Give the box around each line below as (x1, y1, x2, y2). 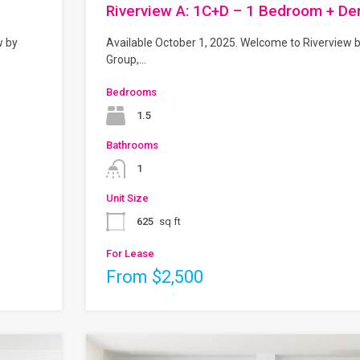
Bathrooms (106, 138, 158, 151)
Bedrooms (106, 85, 157, 98)
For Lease (106, 247, 154, 260)
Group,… (106, 52, 146, 66)
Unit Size (106, 191, 149, 204)
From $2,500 (106, 266, 203, 287)
